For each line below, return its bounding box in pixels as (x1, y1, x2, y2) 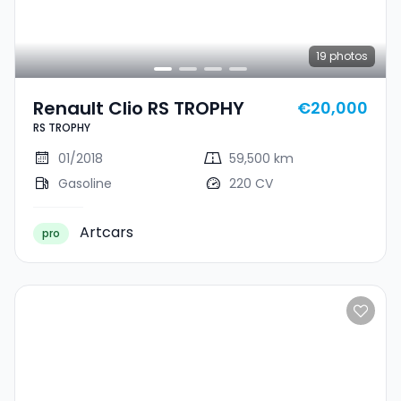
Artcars (80, 222, 133, 243)
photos (327, 48, 368, 64)
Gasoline (58, 175, 112, 192)
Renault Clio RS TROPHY (33, 96, 244, 121)
